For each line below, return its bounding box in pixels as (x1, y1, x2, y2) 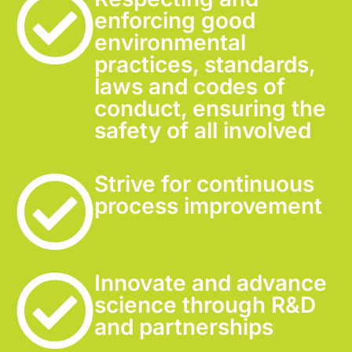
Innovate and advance (94, 269, 327, 296)
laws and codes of (94, 73, 285, 100)
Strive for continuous (94, 170, 314, 197)
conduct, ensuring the (94, 95, 326, 122)
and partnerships (94, 313, 273, 340)
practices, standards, (94, 51, 315, 78)
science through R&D (94, 291, 316, 318)
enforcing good (94, 7, 255, 34)
